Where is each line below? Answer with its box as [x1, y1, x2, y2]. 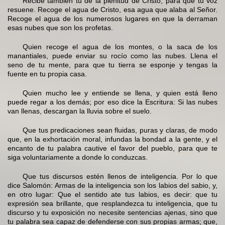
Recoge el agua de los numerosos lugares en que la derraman [8, 15, 217, 23]
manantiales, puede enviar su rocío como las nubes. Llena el [8, 52, 217, 60]
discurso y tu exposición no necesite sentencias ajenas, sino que [8, 208, 217, 217]
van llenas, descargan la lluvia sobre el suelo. [8, 107, 152, 116]
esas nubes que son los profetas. [8, 24, 113, 32]
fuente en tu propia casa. [8, 70, 87, 78]
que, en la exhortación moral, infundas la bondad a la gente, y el [8, 135, 217, 144]
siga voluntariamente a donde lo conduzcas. [8, 153, 148, 162]
